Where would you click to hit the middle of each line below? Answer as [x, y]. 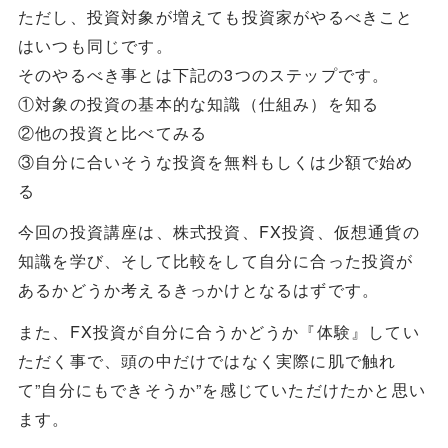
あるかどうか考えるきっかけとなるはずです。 [198, 289]
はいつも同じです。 [95, 44]
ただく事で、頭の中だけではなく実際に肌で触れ [207, 360]
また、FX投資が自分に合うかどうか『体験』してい [218, 331]
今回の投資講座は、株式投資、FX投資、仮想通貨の [218, 231]
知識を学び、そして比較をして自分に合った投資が [215, 260]
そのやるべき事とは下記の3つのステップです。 [203, 73]
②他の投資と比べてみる [112, 131]
